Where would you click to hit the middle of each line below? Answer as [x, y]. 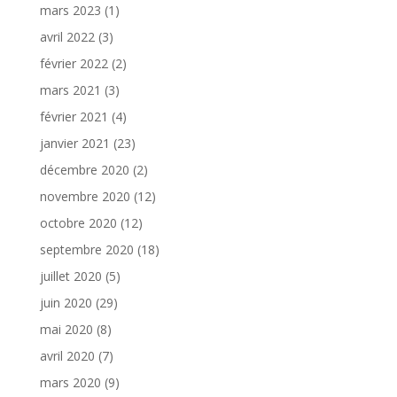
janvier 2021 [74, 143]
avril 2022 [67, 36]
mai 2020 [66, 329]
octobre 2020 [78, 222]
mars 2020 [70, 382]
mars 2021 [70, 90]
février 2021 [74, 116]
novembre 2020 [85, 196]
